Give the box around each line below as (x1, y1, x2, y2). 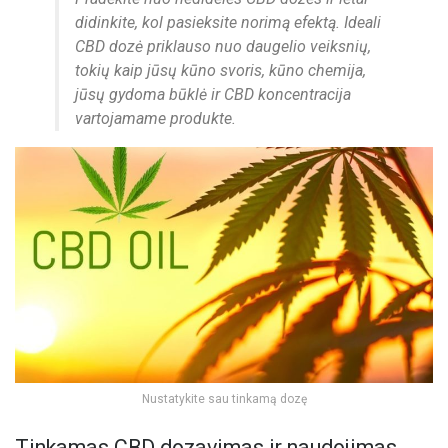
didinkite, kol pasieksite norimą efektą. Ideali (75, 13, 381, 33)
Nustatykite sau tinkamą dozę (141, 391, 307, 406)
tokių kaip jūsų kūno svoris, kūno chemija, (75, 61, 366, 81)
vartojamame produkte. (75, 109, 236, 129)
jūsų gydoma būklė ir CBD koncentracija (75, 85, 351, 105)
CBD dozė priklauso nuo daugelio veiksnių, (75, 37, 371, 57)
